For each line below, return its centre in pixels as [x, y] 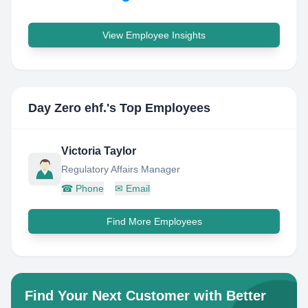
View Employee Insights [154, 35]
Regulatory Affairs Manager [121, 169]
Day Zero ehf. [67, 108]
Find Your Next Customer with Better [145, 296]
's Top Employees [158, 108]
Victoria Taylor [99, 151]
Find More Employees [154, 221]
